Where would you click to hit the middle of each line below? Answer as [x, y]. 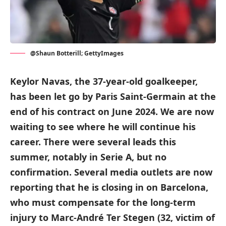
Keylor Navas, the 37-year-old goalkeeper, [104, 81]
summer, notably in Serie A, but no [88, 157]
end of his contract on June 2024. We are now [112, 111]
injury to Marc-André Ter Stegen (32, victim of [112, 217]
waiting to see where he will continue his [103, 126]
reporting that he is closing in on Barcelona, [109, 187]
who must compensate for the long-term [103, 202]
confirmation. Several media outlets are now [111, 172]
